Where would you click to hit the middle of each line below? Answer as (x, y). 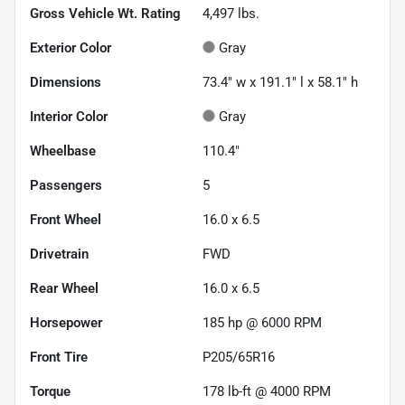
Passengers (66, 185)
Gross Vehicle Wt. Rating (105, 13)
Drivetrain (59, 254)
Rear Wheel (64, 288)
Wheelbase (63, 151)
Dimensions (66, 82)
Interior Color (69, 116)
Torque (50, 391)
